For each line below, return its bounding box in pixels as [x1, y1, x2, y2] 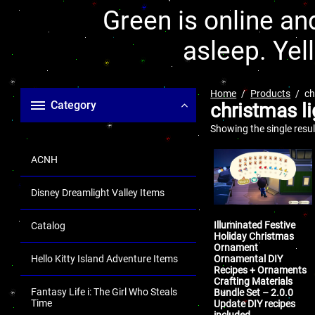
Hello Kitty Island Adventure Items [31, 253, 178, 264]
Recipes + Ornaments [214, 264, 307, 276]
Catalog [31, 220, 65, 231]
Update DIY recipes [214, 297, 296, 309]
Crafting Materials [214, 275, 293, 287]
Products [250, 88, 291, 99]
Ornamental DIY [214, 252, 283, 264]
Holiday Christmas [214, 230, 295, 242]
